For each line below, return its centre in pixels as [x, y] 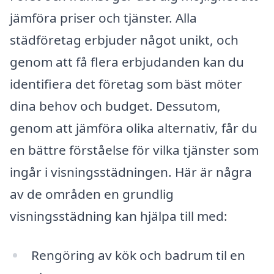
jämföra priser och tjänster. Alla [103, 18]
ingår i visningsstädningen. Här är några [131, 172]
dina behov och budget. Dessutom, [115, 106]
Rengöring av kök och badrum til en [138, 255]
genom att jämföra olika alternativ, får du [134, 128]
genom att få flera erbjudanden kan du [127, 62]
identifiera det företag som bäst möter [126, 84]
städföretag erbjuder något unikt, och [124, 40]
